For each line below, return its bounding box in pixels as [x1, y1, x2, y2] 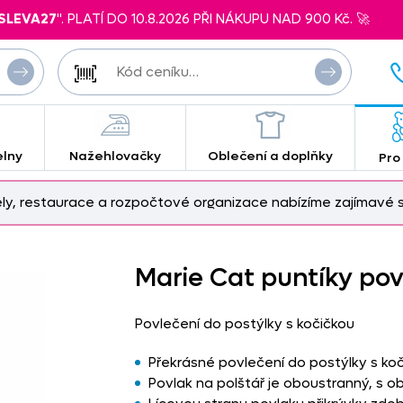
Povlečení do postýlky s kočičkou [134, 315, 354, 333]
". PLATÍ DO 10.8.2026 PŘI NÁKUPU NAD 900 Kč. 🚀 [57, 9, 370, 28]
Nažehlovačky [68, 148, 161, 165]
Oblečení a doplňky [208, 148, 334, 165]
